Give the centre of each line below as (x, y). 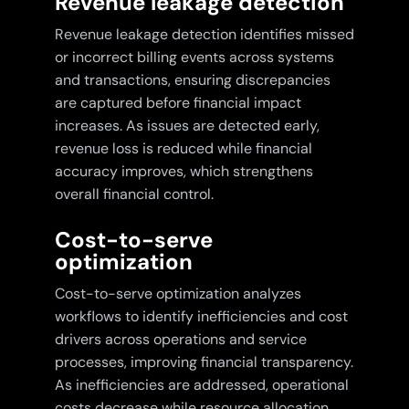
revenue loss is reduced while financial (183, 149)
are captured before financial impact (178, 103)
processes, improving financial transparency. (204, 362)
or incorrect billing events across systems (194, 58)
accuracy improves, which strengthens (184, 172)
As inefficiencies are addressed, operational (201, 385)
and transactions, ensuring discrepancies (192, 80)
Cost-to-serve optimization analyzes (178, 294)
